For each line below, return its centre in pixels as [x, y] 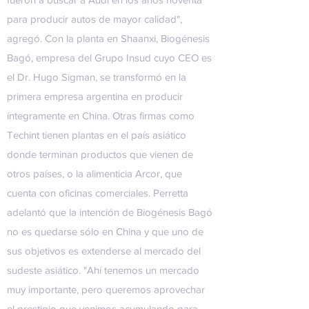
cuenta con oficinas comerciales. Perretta [98, 193]
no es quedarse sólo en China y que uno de [105, 231]
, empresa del [63, 58]
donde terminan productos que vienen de [100, 154]
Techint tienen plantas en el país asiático [97, 135]
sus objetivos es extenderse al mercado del [104, 251]
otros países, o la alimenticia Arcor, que [94, 173]
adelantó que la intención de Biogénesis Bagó [110, 212]
